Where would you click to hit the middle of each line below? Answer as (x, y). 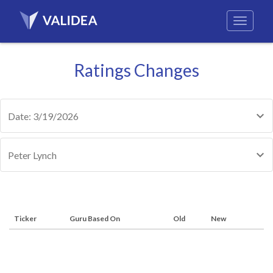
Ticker (25, 218)
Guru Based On (95, 218)
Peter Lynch (32, 155)
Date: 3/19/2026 (43, 116)
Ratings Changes (136, 70)
